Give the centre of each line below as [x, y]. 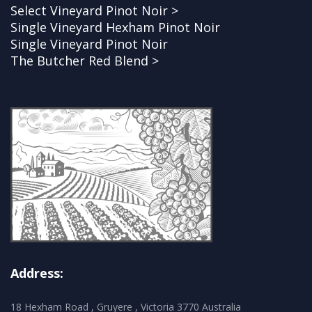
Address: [37, 273]
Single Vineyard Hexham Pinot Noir [115, 28]
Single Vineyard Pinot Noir [89, 44]
